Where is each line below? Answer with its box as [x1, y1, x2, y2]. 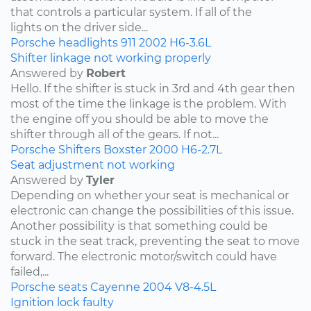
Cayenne [90, 280, 140, 294]
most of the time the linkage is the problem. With [10, 96, 287, 110]
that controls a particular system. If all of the [10, 5, 252, 19]
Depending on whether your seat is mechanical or [10, 188, 289, 202]
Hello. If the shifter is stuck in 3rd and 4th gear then [10, 81, 295, 95]
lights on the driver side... [10, 20, 148, 34]
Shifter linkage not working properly [10, 51, 211, 65]
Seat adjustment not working [10, 158, 175, 171]
